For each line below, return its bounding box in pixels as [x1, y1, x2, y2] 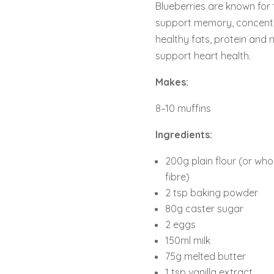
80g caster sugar [165, 202, 243, 215]
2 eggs [165, 218, 196, 231]
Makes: [155, 76, 188, 89]
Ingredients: [155, 128, 212, 141]
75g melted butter [165, 250, 246, 263]
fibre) [165, 171, 190, 183]
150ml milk [165, 234, 210, 247]
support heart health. [155, 50, 251, 62]
